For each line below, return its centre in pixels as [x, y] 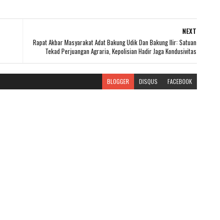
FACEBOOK [179, 81]
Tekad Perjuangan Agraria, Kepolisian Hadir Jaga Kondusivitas [121, 51]
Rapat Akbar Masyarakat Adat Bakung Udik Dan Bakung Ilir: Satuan [114, 42]
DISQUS [148, 81]
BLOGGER [118, 81]
